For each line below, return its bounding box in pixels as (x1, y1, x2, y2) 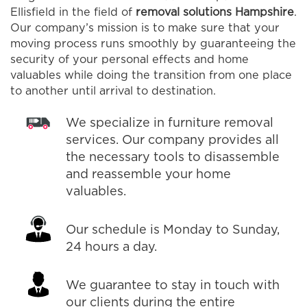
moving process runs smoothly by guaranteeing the (10, 39, 296, 50)
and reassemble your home (65, 169, 231, 181)
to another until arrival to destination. (10, 86, 216, 97)
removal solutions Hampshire (136, 8, 294, 19)
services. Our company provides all (65, 135, 279, 147)
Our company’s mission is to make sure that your (10, 23, 280, 34)
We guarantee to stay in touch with (65, 280, 280, 292)
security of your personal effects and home (10, 55, 249, 66)
